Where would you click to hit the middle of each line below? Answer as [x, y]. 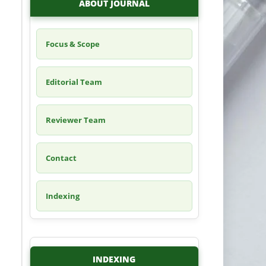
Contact [61, 158]
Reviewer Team [75, 120]
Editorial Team [74, 82]
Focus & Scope [72, 44]
